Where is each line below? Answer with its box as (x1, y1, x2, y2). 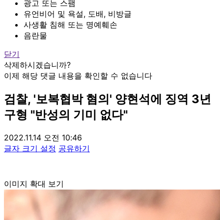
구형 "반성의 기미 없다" (4, 107, 128, 122)
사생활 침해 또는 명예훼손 (24, 19, 117, 29)
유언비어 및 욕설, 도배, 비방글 (24, 8, 132, 19)
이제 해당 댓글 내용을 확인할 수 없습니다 (4, 70, 152, 81)
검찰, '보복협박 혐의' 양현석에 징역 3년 (4, 91, 211, 106)
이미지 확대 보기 (4, 178, 64, 189)
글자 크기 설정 (4, 143, 56, 153)
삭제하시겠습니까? (4, 59, 71, 70)
